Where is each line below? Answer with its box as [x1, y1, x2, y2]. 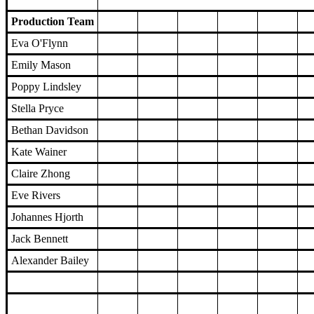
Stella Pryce [11, 102, 64, 115]
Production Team [11, 15, 94, 28]
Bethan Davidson [11, 124, 88, 137]
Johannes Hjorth [11, 211, 83, 224]
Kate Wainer [11, 146, 67, 158]
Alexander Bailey [11, 254, 89, 267]
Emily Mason [11, 59, 71, 71]
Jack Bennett [11, 233, 68, 245]
